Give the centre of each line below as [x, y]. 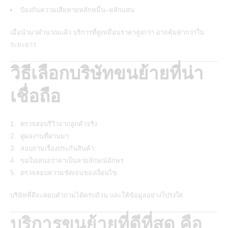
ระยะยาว [23, 44]
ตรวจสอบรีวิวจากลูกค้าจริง [59, 124]
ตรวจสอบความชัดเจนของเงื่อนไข [69, 173]
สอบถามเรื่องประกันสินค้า [57, 148]
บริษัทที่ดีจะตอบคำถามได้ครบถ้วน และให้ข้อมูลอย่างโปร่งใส [96, 195]
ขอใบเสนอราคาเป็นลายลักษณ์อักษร [72, 160]
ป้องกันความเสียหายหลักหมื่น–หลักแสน [77, 10]
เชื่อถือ [35, 96]
